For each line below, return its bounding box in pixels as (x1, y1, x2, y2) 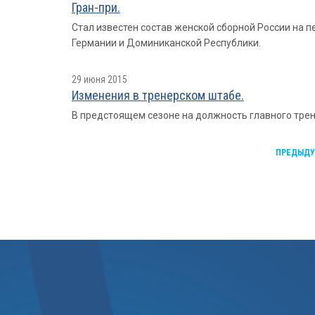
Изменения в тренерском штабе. (72, 88, 244, 103)
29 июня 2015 (72, 74, 127, 85)
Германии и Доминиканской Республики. (72, 37, 261, 49)
